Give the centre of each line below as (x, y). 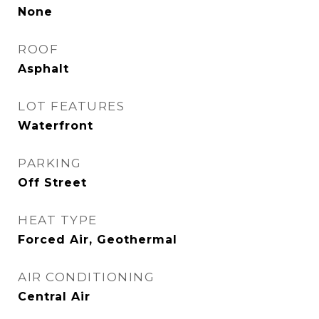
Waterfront (56, 126)
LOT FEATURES (71, 106)
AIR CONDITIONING (86, 277)
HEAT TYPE (58, 220)
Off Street (52, 183)
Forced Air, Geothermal (98, 240)
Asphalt (43, 69)
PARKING (50, 163)
